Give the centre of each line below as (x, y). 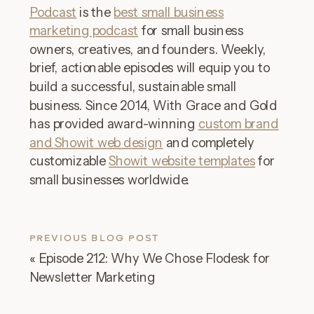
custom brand (238, 124)
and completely (209, 143)
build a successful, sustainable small (133, 87)
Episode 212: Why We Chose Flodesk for (154, 258)
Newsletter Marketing (93, 277)
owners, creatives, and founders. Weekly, (148, 49)
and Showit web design (96, 143)
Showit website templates (182, 161)
